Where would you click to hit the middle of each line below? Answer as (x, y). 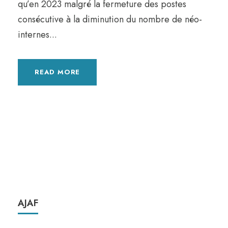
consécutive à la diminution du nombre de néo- (110, 19)
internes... (37, 35)
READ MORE (58, 72)
